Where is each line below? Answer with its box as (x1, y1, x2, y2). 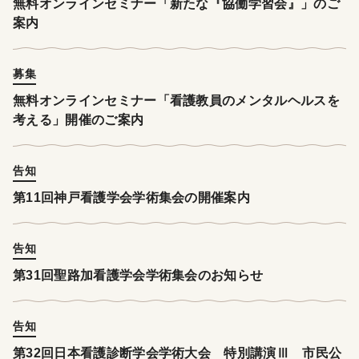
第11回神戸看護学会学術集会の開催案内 (13, 191, 251, 205)
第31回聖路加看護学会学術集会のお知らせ (13, 268, 264, 283)
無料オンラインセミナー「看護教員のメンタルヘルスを (13, 94, 340, 108)
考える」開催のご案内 (13, 113, 144, 127)
